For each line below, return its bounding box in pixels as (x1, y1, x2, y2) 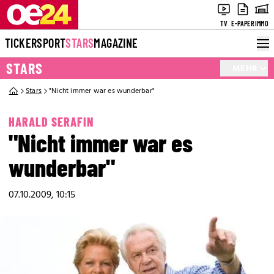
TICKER (5, 35, 37, 50)
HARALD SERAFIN (9, 114, 94, 129)
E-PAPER (231, 19, 254, 28)
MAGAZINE (94, 35, 138, 50)
